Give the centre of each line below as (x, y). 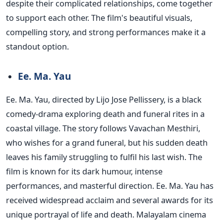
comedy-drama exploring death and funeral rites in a (105, 114)
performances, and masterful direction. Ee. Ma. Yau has (110, 186)
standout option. (37, 47)
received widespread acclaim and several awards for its (110, 200)
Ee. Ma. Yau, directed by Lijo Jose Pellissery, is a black (104, 100)
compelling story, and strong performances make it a (106, 32)
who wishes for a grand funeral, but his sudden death (107, 143)
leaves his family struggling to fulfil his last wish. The (104, 157)
